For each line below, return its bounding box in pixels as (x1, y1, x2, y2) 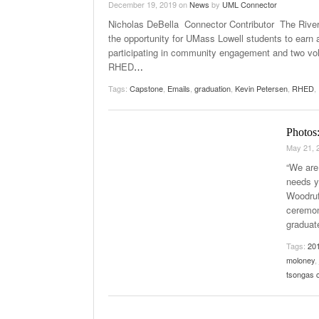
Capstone (130, 83, 163, 94)
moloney (286, 254, 315, 266)
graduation (194, 83, 231, 94)
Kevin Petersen (235, 83, 288, 94)
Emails (167, 83, 190, 94)
